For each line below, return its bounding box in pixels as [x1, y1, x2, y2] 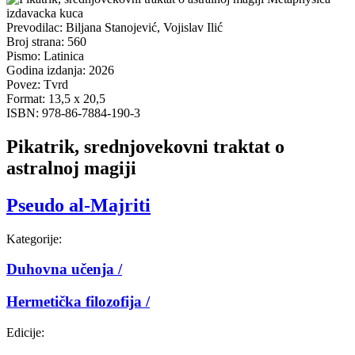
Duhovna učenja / [6, 261, 122, 278]
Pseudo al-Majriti [6, 194, 151, 216]
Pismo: [6, 48, 44, 63]
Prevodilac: [6, 20, 66, 34]
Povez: [6, 77, 44, 91]
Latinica [44, 48, 84, 63]
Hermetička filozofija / [6, 293, 150, 311]
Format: [6, 91, 48, 105]
